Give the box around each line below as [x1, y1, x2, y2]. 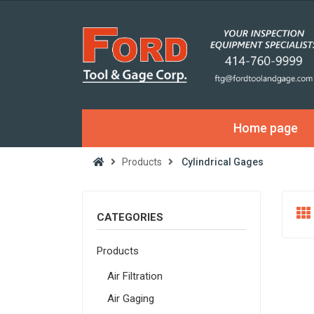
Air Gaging [107, 292, 154, 306]
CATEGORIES [97, 211, 163, 224]
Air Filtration [107, 270, 163, 283]
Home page [233, 121, 298, 136]
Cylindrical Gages [182, 156, 264, 168]
